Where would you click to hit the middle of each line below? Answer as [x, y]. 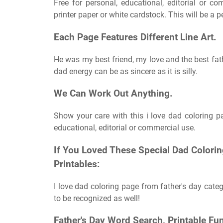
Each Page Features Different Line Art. [135, 37]
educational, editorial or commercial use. [125, 128]
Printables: [77, 164]
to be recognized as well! [97, 198]
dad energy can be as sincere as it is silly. [126, 71]
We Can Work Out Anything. [113, 94]
